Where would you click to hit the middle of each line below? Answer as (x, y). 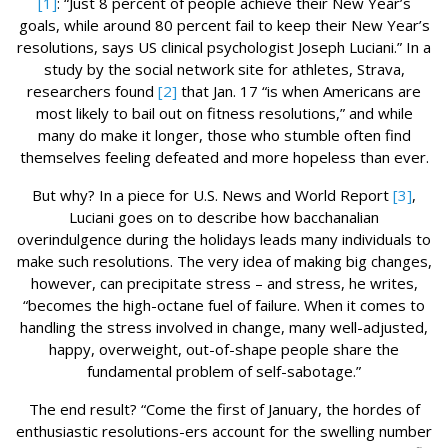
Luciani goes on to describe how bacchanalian (224, 216)
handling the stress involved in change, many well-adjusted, (224, 326)
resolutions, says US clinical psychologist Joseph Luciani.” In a (224, 46)
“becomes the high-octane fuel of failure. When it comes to (224, 304)
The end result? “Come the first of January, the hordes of (224, 408)
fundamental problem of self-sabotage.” (224, 370)
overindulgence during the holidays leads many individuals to (224, 238)
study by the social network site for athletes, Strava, (224, 68)
